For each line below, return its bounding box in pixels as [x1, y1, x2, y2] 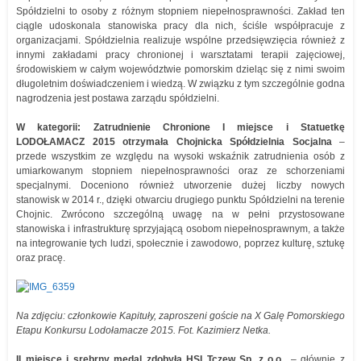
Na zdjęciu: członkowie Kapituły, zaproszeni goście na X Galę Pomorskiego [16, 310, 345, 322]
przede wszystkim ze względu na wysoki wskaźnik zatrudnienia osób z [16, 151, 345, 162]
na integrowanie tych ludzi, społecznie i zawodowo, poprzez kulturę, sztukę [16, 238, 345, 249]
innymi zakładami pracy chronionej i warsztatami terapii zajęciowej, [16, 49, 345, 60]
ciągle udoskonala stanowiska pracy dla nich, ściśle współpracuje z [16, 20, 345, 31]
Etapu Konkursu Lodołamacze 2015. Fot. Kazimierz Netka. [16, 325, 271, 336]
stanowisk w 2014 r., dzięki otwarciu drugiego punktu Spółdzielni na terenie [16, 194, 345, 205]
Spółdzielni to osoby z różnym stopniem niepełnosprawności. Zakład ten [16, 6, 345, 17]
